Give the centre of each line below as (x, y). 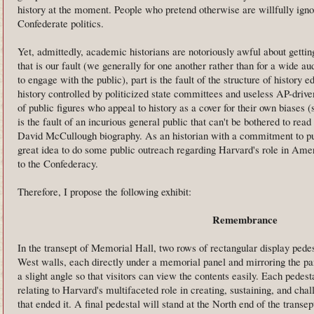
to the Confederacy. (58, 163)
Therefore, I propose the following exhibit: (104, 191)
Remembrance (245, 219)
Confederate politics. (61, 23)
